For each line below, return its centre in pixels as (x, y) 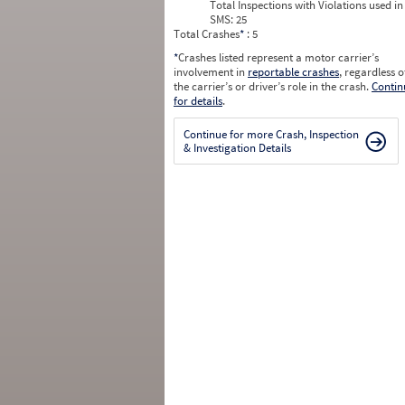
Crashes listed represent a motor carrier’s (278, 57)
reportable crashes (293, 72)
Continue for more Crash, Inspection (271, 134)
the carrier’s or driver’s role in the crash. (273, 86)
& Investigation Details (237, 148)
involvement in (211, 72)
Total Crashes (207, 34)
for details (198, 101)
